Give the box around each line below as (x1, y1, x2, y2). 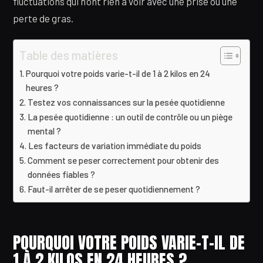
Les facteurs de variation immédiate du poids (28, 140, 202, 151)
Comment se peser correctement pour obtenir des (28, 154, 220, 166)
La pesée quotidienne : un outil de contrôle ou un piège (28, 111, 233, 122)
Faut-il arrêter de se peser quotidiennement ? (28, 183, 201, 194)
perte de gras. (13, 12, 73, 25)
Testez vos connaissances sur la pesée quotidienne (28, 96, 225, 107)
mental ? (28, 125, 62, 136)
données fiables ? (28, 168, 96, 180)
